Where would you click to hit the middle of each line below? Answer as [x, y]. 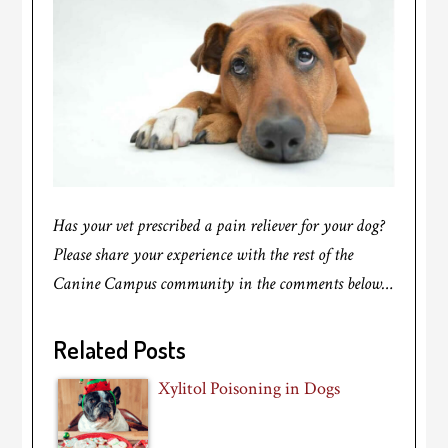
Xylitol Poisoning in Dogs [249, 389]
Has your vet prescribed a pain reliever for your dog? [219, 226]
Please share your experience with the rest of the [203, 255]
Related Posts [120, 350]
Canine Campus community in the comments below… [224, 284]
